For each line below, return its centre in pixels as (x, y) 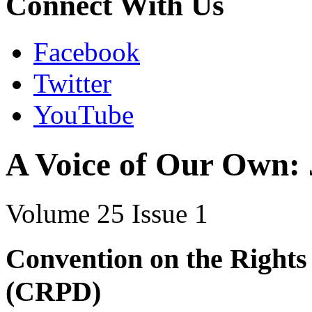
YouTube (84, 115)
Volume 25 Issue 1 (107, 214)
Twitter (72, 84)
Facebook (87, 52)
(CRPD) (53, 291)
